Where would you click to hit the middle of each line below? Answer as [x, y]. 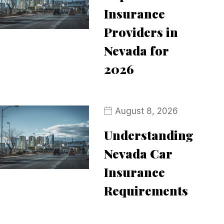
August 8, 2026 [146, 111]
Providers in [141, 32]
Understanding [148, 135]
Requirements [146, 190]
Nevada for [136, 50]
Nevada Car [138, 153]
